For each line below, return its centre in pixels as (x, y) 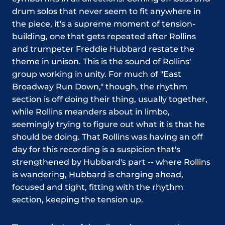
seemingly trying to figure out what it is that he (108, 124)
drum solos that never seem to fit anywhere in (106, 11)
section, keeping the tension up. (79, 199)
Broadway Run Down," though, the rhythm (100, 86)
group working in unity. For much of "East (97, 74)
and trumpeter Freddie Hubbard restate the (103, 49)
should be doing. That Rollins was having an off (107, 137)
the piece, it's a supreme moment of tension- (104, 24)
